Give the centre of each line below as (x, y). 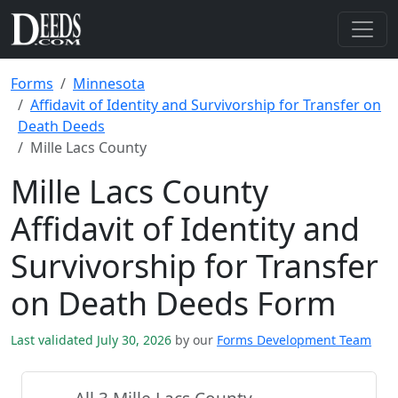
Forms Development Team (294, 340)
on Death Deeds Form (173, 303)
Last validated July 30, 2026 (93, 340)
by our (194, 340)
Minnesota (109, 84)
